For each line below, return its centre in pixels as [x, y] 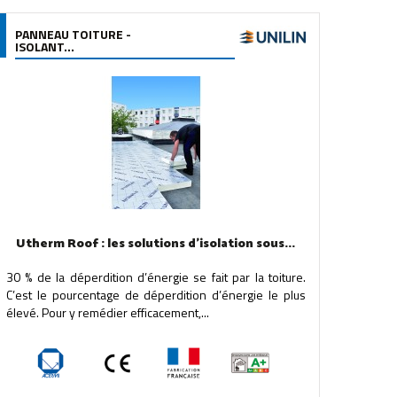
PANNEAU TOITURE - [73, 34]
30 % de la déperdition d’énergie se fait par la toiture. [156, 277]
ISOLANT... [44, 47]
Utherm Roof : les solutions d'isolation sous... [156, 244]
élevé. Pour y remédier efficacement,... [107, 312]
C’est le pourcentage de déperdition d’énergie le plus [156, 295]
